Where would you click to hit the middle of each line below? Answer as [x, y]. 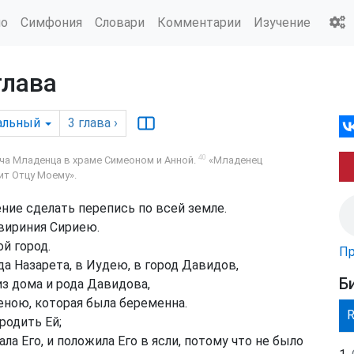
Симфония [51, 22]
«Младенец [234, 160]
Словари [120, 22]
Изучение [282, 22]
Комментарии [199, 22]
